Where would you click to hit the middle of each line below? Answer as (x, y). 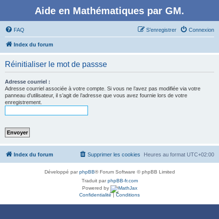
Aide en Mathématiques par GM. (109, 11)
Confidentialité (95, 195)
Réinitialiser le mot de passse (56, 64)
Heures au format (165, 154)
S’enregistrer (161, 30)
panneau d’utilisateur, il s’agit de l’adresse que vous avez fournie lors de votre (96, 95)
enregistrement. (23, 102)
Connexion (201, 30)
